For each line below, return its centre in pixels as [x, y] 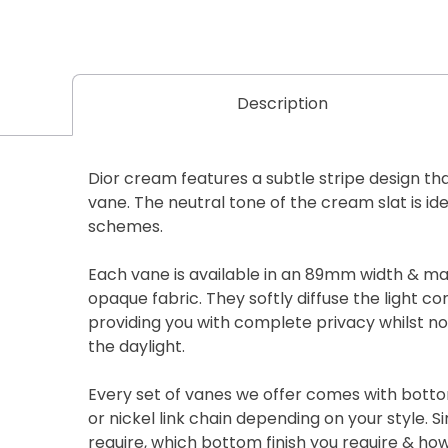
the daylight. [136, 347]
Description [282, 104]
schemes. [125, 227]
